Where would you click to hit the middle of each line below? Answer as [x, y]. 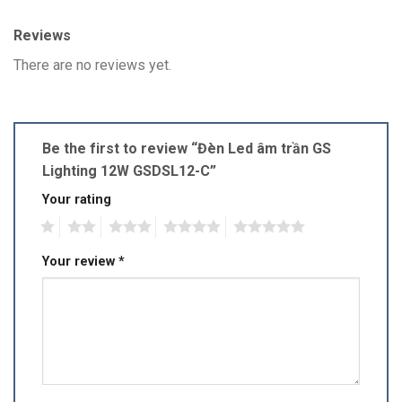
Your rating [77, 200]
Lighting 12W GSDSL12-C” [131, 171]
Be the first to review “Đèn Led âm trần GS [187, 149]
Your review [80, 261]
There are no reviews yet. [92, 66]
